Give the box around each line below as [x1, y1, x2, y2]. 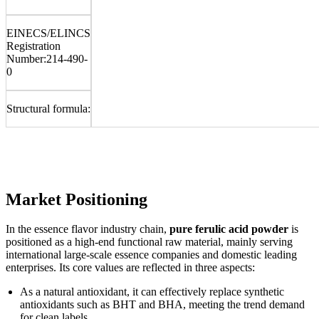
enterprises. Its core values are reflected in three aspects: [6, 261, 255, 274]
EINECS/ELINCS [6, 26, 90, 39]
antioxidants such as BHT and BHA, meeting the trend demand [20, 298, 305, 311]
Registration [6, 39, 61, 52]
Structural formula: [6, 102, 90, 115]
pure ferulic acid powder [169, 223, 291, 236]
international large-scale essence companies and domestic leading [6, 249, 297, 261]
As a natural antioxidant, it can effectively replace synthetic [20, 286, 284, 298]
